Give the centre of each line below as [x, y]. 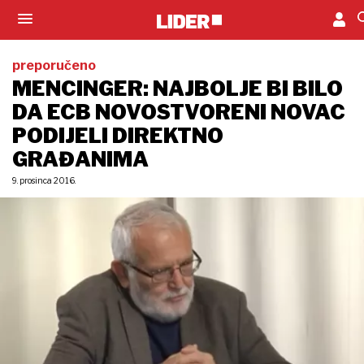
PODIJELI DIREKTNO [118, 136]
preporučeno [54, 65]
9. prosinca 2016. [44, 180]
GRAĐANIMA [80, 159]
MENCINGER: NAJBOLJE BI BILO [178, 89]
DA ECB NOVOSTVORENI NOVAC [179, 112]
